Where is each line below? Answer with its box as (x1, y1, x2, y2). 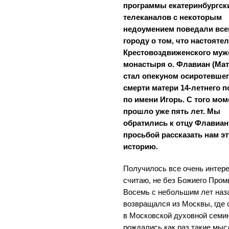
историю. (123, 142, 158, 151)
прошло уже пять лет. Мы (123, 107, 221, 116)
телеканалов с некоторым (123, 13, 222, 21)
